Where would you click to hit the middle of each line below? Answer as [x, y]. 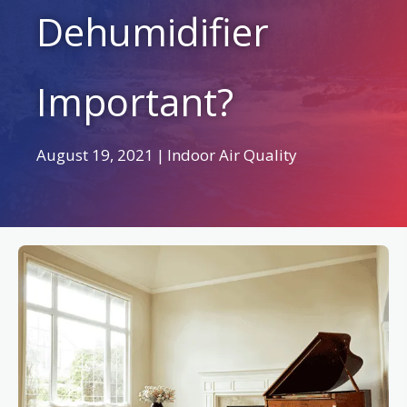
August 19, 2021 [95, 155]
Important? [135, 102]
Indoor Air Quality [232, 155]
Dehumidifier [153, 32]
